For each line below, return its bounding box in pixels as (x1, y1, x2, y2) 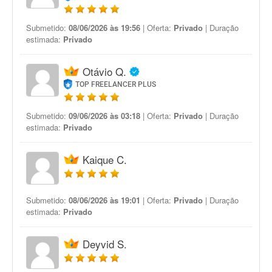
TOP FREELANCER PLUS (75, 80, 157, 89)
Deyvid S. (83, 236, 127, 251)
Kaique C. (83, 152, 127, 167)
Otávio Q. (83, 64, 126, 79)
